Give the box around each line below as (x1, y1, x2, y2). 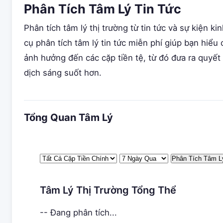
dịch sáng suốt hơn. (24, 68, 102, 78)
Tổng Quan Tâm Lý (24, 111, 113, 123)
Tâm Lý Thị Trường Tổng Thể (40, 184, 176, 196)
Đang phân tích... (50, 208, 117, 218)
